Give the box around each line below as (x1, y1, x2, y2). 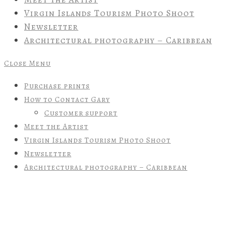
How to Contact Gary (24, 94, 110, 105)
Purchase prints (24, 81, 90, 91)
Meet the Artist (24, 122, 88, 132)
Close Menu (4, 58, 51, 69)
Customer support (44, 108, 118, 119)
